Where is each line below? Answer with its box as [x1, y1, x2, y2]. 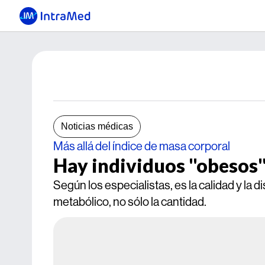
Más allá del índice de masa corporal [53, 138, 230, 153]
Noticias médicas [61, 121, 133, 131]
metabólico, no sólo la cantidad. [53, 194, 206, 209]
